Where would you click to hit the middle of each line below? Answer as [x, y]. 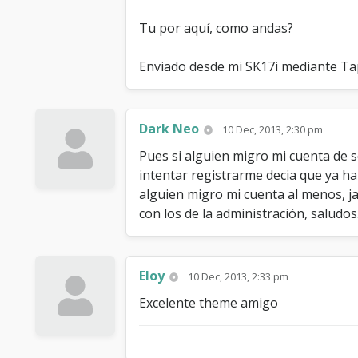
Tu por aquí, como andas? [216, 28]
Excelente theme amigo [209, 303]
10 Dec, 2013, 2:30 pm [273, 130]
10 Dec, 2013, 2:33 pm [239, 277]
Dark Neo [169, 129]
